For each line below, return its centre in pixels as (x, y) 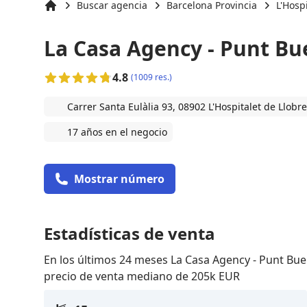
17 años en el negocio (117, 132)
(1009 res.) (151, 77)
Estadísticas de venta (130, 233)
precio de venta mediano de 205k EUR (142, 276)
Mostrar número (119, 179)
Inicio (56, 19)
